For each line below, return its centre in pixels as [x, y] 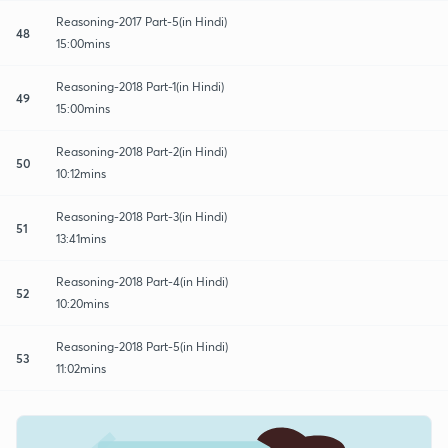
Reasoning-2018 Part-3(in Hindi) [141, 216]
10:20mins [82, 303]
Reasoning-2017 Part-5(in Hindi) [141, 21]
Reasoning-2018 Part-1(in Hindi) [140, 86]
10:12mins [81, 173]
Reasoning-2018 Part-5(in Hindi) [142, 346]
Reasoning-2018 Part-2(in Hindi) [141, 151]
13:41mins [81, 238]
